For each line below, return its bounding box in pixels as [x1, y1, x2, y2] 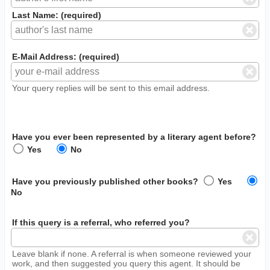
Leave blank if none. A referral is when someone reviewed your [12, 248, 252, 259]
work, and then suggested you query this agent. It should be [12, 258, 241, 268]
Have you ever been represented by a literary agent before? [12, 131, 257, 142]
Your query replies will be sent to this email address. [12, 83, 210, 93]
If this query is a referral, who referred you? [12, 217, 190, 227]
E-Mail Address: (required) [12, 51, 120, 61]
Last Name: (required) [12, 10, 102, 20]
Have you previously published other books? [12, 176, 199, 186]
